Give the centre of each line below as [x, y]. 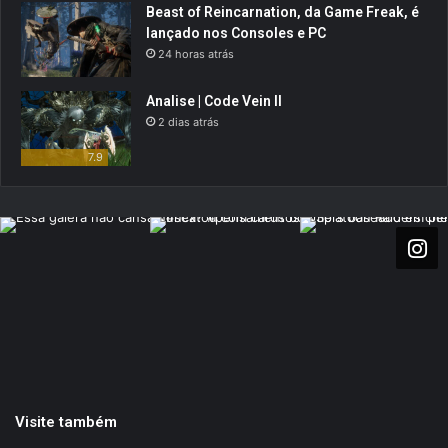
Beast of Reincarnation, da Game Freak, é [282, 11]
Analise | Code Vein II [214, 100]
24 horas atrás [196, 53]
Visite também [66, 421]
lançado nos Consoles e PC [236, 32]
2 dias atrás [188, 121]
